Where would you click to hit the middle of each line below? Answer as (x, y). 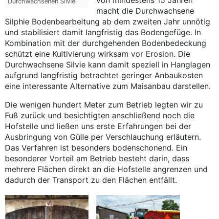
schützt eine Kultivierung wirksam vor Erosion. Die (98, 54)
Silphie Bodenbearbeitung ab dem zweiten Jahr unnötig (108, 22)
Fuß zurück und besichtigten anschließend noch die (100, 116)
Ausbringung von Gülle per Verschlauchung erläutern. (103, 137)
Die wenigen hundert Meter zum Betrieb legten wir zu (104, 105)
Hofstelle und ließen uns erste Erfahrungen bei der (98, 126)
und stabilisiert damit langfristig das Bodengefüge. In (103, 33)
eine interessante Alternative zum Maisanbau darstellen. (108, 86)
